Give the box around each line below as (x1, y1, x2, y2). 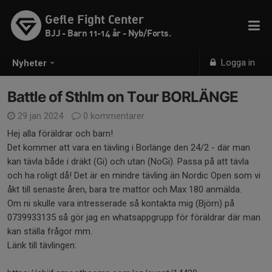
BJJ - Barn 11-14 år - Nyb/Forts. (45, 27, 171, 38)
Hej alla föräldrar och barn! (7, 128, 113, 139)
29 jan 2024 (15, 110, 66, 121)
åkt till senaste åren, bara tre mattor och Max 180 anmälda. (7, 184, 244, 195)
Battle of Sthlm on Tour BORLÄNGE (7, 88, 238, 106)
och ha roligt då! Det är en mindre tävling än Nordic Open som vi (7, 170, 260, 181)
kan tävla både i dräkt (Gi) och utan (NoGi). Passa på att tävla (7, 156, 249, 167)
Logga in (219, 57, 256, 68)
